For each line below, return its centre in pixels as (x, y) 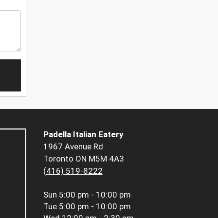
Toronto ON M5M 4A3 (83, 159)
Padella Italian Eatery (83, 135)
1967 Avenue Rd (73, 147)
